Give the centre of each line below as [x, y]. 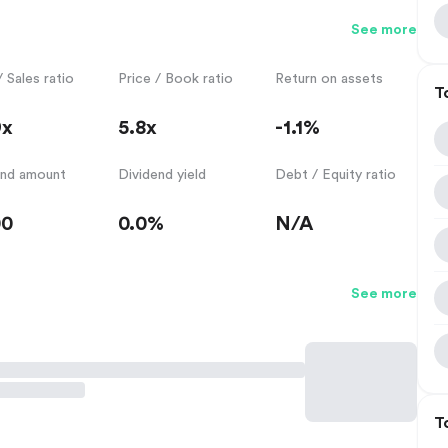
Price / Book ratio [175, 78]
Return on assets [329, 78]
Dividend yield [161, 174]
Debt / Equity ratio [336, 174]
